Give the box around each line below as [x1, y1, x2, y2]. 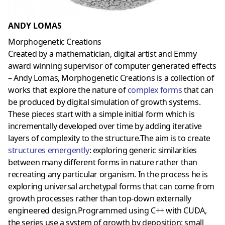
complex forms [127, 84, 182, 95]
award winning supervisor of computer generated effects [8, 60, 216, 71]
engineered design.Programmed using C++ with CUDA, [8, 204, 207, 216]
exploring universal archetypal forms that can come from [8, 180, 215, 192]
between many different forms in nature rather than [8, 156, 198, 168]
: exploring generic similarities [89, 144, 197, 156]
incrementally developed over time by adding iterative [8, 120, 202, 132]
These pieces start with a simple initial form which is [8, 108, 195, 120]
